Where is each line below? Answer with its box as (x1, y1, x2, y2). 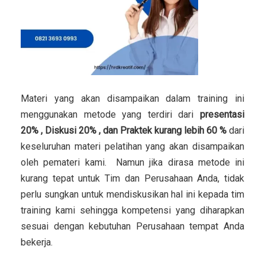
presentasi (200, 109, 244, 121)
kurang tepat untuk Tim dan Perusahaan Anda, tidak (21, 173, 244, 185)
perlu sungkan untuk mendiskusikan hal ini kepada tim (21, 189, 244, 201)
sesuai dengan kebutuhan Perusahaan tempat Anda (21, 221, 244, 232)
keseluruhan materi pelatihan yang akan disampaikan (21, 141, 244, 153)
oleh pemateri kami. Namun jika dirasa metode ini (21, 157, 244, 169)
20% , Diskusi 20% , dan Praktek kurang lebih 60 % (21, 125, 229, 137)
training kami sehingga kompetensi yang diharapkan (21, 205, 244, 216)
